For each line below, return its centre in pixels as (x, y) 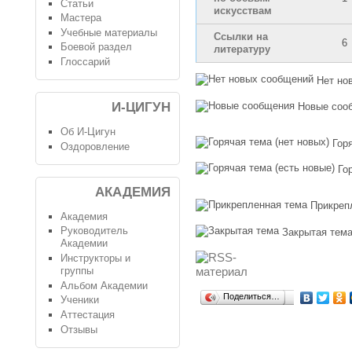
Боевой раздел (96, 47)
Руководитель (94, 231)
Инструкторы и (95, 258)
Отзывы (79, 329)
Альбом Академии (104, 285)
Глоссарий (85, 62)
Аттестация (87, 314)
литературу (242, 49)
